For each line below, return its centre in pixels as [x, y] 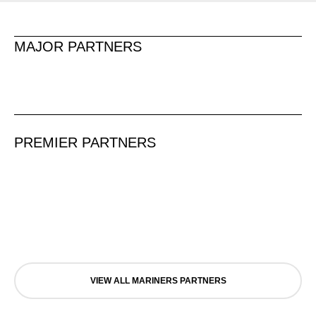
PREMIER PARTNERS [85, 142]
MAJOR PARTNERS [78, 46]
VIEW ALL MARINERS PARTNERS [158, 280]
